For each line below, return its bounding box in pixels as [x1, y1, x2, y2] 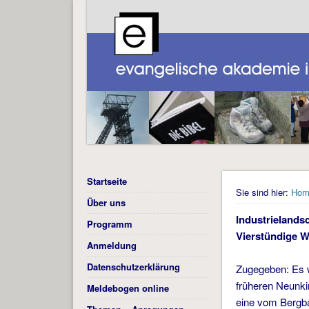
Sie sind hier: [236, 186, 289, 199]
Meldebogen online [86, 281, 169, 295]
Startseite [86, 175, 127, 188]
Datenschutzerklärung [86, 260, 180, 274]
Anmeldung [86, 239, 137, 252]
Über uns [86, 196, 126, 210]
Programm [86, 217, 132, 231]
